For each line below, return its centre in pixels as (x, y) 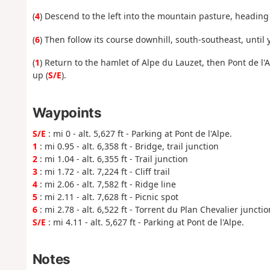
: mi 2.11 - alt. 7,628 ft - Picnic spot (108, 196)
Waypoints (67, 112)
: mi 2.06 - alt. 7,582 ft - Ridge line (106, 184)
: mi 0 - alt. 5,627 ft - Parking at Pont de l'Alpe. (139, 133)
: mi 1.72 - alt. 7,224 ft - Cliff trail (103, 171)
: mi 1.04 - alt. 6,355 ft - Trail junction (112, 159)
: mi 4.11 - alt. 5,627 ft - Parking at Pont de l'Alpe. (145, 222)
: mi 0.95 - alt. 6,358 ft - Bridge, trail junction (128, 146)
